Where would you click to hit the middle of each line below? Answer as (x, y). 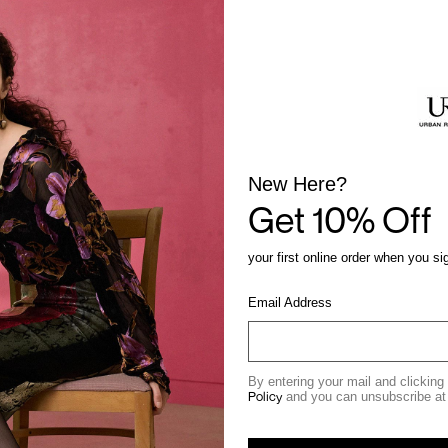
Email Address (290, 302)
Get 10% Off (340, 219)
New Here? (300, 184)
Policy (265, 396)
